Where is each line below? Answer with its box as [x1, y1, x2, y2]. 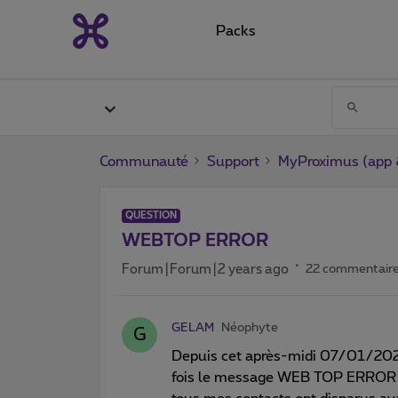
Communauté [99, 154, 188, 169]
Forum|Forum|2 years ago [122, 262, 289, 276]
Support [207, 154, 259, 169]
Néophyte [221, 321, 278, 334]
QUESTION [125, 210, 177, 220]
